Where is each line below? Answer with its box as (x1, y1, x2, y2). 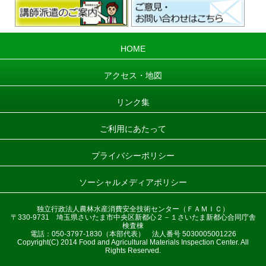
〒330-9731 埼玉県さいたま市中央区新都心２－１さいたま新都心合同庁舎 (10, 213, 256, 222)
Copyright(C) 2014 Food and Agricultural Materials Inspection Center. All (17, 238, 249, 247)
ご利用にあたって (100, 124, 166, 134)
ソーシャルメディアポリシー (79, 178, 187, 188)
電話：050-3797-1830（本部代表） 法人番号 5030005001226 (30, 230, 236, 239)
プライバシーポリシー (91, 151, 175, 161)
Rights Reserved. (105, 246, 161, 255)
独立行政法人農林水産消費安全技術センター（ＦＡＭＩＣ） (37, 205, 229, 214)
